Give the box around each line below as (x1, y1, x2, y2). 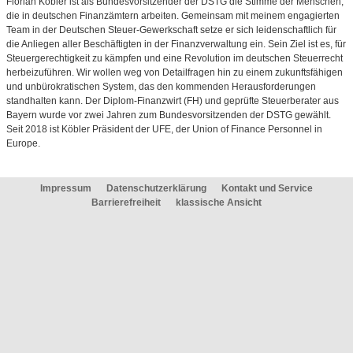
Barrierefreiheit (91, 197, 163, 208)
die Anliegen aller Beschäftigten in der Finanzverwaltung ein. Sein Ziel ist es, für (6, 39, 346, 50)
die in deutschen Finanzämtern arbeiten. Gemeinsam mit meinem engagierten (6, 10, 340, 21)
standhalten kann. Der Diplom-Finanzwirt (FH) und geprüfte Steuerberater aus (6, 95, 339, 106)
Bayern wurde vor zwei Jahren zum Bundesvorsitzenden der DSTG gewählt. (6, 110, 331, 121)
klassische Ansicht (176, 197, 262, 208)
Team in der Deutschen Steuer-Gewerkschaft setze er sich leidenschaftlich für (6, 24, 336, 35)
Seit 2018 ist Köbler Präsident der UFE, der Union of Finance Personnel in (6, 124, 322, 135)
